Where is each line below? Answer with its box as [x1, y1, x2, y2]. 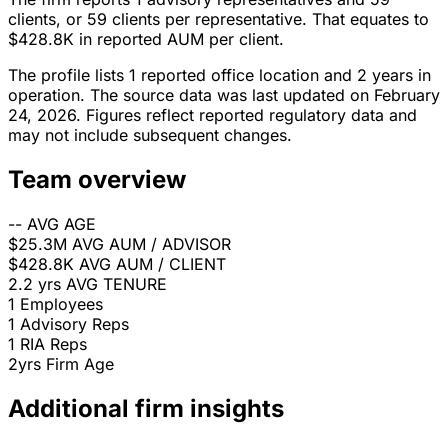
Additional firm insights [8, 394, 284, 424]
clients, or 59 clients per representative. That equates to [8, 9, 429, 30]
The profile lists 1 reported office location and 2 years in [8, 65, 431, 86]
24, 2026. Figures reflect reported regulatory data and [8, 105, 417, 126]
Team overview [8, 165, 186, 195]
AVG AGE [27, 214, 96, 235]
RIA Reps [20, 334, 87, 355]
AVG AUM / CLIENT [79, 254, 226, 275]
